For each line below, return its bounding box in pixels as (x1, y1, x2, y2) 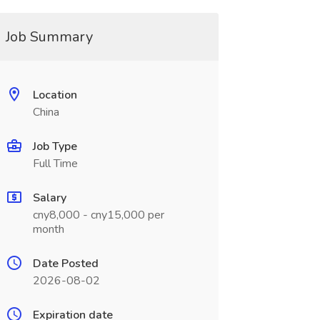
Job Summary (5, 27, 93, 46)
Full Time (32, 156, 78, 171)
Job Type (32, 139, 77, 154)
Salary (32, 190, 66, 206)
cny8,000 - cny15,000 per (32, 207, 164, 223)
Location (32, 87, 77, 103)
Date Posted (32, 256, 99, 271)
